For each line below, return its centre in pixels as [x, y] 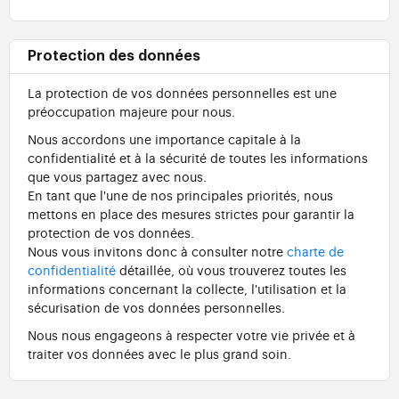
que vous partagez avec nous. [117, 176]
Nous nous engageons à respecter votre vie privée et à [191, 335]
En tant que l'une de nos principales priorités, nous [180, 195]
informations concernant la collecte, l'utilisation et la [187, 289]
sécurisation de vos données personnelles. [156, 307]
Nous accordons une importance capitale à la [164, 139]
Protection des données [114, 57]
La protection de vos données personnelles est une [182, 93]
